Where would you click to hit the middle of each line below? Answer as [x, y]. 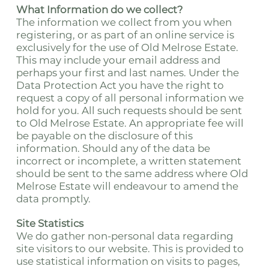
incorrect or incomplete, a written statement [128, 161]
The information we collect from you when [124, 22]
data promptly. [53, 199]
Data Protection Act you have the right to [120, 85]
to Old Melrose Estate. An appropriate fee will [130, 123]
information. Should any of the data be [113, 148]
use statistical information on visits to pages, [128, 261]
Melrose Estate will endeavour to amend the [127, 186]
